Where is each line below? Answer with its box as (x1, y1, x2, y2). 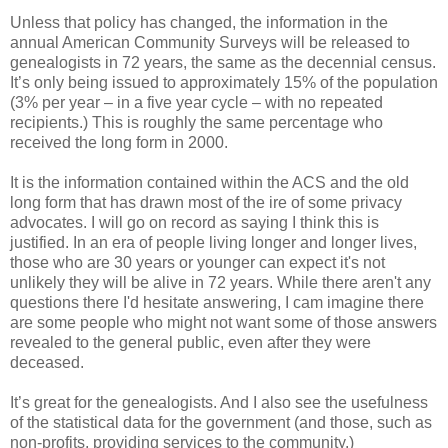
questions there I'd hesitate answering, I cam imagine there (10, 294, 424, 312)
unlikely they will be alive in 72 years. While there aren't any (10, 274, 431, 292)
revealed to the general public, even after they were (10, 334, 371, 352)
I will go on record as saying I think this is (91, 214, 379, 232)
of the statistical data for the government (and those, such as (10, 414, 432, 432)
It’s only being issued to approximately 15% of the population (10, 74, 438, 92)
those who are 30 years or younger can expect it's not (10, 254, 385, 272)
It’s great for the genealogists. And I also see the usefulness (10, 394, 428, 412)
